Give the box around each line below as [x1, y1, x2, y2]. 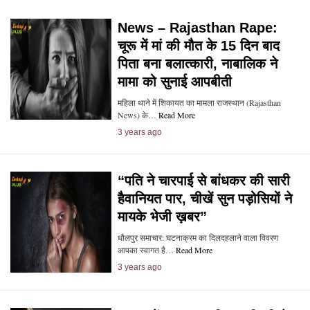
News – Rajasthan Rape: [117, 20, 277, 35]
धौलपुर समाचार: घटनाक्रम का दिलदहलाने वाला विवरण [117, 232, 278, 243]
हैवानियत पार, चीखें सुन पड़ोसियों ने [117, 191, 292, 206]
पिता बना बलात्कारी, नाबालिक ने [117, 56, 277, 71]
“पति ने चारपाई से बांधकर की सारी [117, 173, 290, 188]
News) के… [117, 109, 158, 120]
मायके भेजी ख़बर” [117, 209, 207, 224]
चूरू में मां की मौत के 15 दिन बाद [117, 38, 280, 53]
